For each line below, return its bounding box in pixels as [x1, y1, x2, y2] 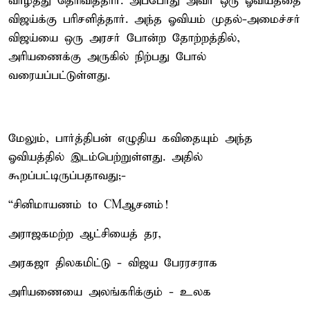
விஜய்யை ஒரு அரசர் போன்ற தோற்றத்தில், [8, 30, 240, 46]
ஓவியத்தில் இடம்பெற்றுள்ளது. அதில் [8, 149, 203, 165]
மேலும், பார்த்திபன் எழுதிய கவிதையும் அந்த [8, 131, 253, 146]
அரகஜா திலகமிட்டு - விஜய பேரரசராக [8, 255, 217, 271]
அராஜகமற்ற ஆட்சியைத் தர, [8, 226, 161, 241]
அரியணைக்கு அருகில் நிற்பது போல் [8, 49, 206, 64]
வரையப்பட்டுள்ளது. [8, 68, 110, 83]
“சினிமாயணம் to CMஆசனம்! [8, 197, 167, 212]
